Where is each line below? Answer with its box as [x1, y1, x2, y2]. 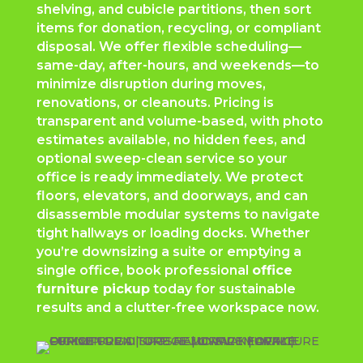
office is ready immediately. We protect [36, 169, 303, 186]
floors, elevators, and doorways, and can [36, 188, 308, 204]
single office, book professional [36, 263, 252, 279]
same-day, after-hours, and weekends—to [36, 58, 319, 74]
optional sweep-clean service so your [36, 151, 288, 167]
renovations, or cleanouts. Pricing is [36, 95, 274, 111]
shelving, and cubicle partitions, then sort [36, 2, 311, 18]
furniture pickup [36, 281, 150, 297]
